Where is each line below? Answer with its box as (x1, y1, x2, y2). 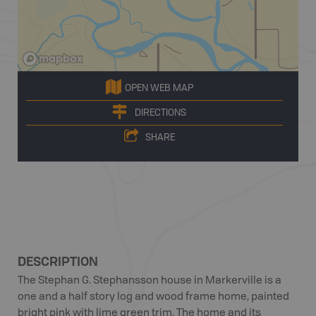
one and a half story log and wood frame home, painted (18, 292, 289, 303)
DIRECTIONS (135, 108, 186, 118)
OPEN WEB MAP (124, 83, 193, 93)
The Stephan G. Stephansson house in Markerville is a (18, 276, 281, 286)
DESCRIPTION (18, 253, 98, 269)
